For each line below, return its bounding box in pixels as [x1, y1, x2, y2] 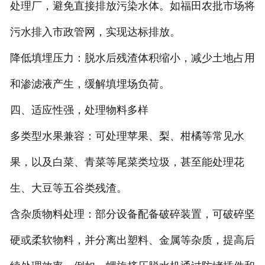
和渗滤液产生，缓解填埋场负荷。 [9, 77, 170, 90]
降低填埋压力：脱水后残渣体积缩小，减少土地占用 [9, 51, 255, 64]
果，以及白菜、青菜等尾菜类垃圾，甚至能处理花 [9, 156, 244, 168]
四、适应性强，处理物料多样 [9, 104, 148, 116]
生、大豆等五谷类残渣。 [9, 182, 127, 194]
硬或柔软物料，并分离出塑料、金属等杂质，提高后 [9, 234, 255, 246]
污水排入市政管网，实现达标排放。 [9, 25, 180, 38]
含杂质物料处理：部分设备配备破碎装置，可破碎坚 [9, 208, 255, 220]
